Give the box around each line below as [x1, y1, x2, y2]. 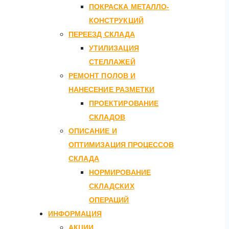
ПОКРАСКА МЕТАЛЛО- [89, 2, 170, 11]
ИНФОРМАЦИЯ [48, 209, 102, 218]
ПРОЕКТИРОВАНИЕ [89, 99, 158, 107]
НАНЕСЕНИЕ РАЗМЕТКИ [68, 85, 155, 94]
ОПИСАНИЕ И [68, 126, 117, 135]
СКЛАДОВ [89, 112, 126, 121]
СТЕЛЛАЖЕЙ [89, 57, 135, 66]
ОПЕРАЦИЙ [89, 195, 129, 204]
